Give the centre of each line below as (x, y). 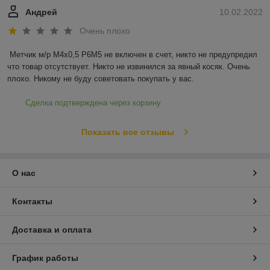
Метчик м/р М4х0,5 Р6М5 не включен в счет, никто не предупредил (133, 55)
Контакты (32, 202)
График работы (45, 258)
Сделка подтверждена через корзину (93, 103)
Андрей (41, 12)
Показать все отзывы (127, 132)
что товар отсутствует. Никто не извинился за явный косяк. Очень (129, 67)
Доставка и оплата (52, 230)
